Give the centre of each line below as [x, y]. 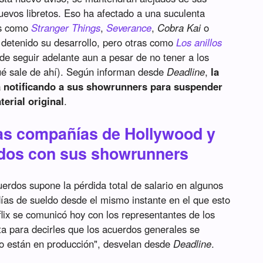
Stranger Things [66, 28]
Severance [129, 28]
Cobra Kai [179, 28]
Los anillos [199, 43]
